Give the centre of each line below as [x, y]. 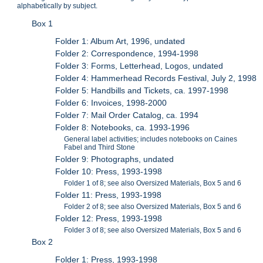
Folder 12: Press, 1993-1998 [109, 219]
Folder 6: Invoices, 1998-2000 [111, 103]
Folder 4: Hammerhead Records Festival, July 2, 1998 [156, 78]
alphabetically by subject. [58, 6]
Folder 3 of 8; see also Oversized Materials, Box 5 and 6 [153, 230]
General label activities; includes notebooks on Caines [151, 139]
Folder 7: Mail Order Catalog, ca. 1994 [127, 115]
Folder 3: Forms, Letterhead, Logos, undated [139, 66]
